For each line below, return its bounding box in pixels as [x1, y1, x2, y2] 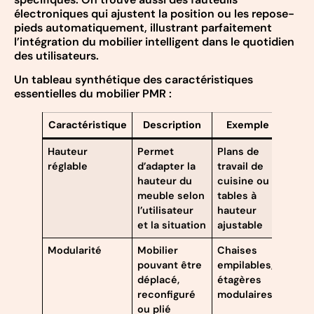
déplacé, [137, 273, 180, 287]
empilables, [217, 259, 274, 272]
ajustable [217, 219, 264, 232]
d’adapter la [137, 160, 196, 173]
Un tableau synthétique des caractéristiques [14, 72, 253, 88]
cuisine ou [217, 175, 270, 188]
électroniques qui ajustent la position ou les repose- [14, 6, 294, 21]
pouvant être [137, 259, 203, 272]
